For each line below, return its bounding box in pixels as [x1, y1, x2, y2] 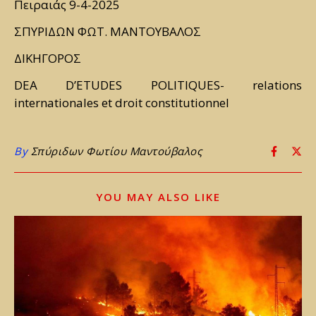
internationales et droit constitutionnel [14, 95, 229, 111]
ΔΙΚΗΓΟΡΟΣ [14, 50, 81, 67]
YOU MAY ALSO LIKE [95, 190, 221, 205]
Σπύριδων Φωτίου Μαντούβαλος [30, 144, 202, 159]
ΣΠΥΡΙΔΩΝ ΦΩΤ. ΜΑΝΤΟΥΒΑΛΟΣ [14, 23, 201, 40]
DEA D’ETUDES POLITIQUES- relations [14, 77, 302, 94]
